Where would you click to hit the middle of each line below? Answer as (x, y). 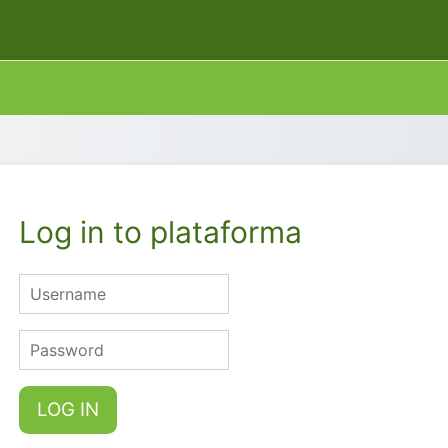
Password (55, 341)
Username (56, 285)
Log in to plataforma (160, 232)
